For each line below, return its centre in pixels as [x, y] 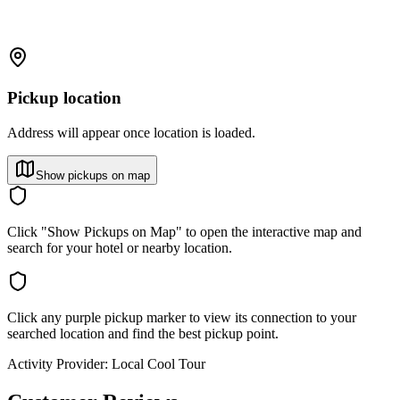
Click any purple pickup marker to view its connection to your [182, 317]
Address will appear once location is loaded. [131, 132]
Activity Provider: [58, 363]
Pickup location [64, 98]
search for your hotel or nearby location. [120, 247]
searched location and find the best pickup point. [143, 333]
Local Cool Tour [158, 363]
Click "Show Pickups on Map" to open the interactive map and [184, 231]
